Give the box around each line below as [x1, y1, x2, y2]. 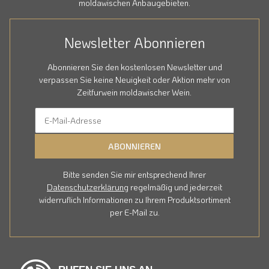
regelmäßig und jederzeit [128, 181, 222, 193]
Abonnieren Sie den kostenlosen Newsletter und [47, 61, 222, 73]
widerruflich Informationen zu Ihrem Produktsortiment [38, 193, 231, 205]
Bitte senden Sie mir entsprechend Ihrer [63, 168, 206, 180]
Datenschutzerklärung [47, 181, 128, 193]
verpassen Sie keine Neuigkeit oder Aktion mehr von [39, 73, 230, 85]
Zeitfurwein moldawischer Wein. [77, 86, 192, 98]
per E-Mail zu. [109, 206, 160, 218]
